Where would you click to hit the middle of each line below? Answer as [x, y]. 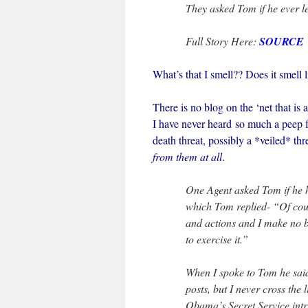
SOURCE [282, 41]
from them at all [187, 156]
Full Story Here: [222, 41]
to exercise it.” [217, 239]
